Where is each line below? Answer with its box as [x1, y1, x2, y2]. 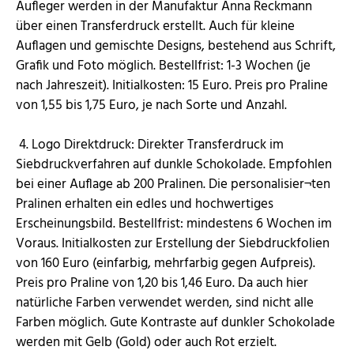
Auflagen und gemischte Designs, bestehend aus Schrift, [16, 36, 336, 58]
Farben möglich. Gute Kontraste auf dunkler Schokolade [16, 312, 335, 334]
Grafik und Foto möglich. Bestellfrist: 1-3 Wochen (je [16, 55, 311, 77]
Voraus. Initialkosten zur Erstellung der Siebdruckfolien [16, 233, 330, 255]
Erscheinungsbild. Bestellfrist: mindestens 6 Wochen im [16, 213, 332, 235]
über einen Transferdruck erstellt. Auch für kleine [16, 16, 295, 38]
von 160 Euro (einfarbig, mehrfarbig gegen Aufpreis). [16, 253, 315, 275]
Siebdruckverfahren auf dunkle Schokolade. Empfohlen [16, 154, 332, 176]
